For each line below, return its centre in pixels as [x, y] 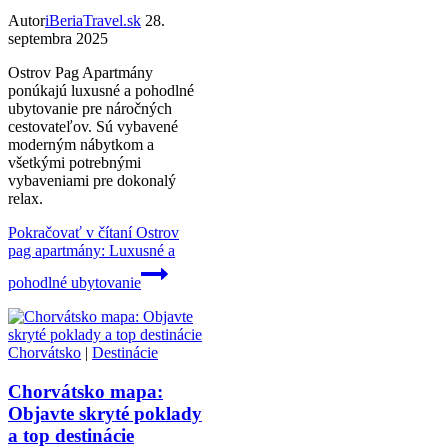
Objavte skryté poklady [105, 413]
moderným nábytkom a [81, 144]
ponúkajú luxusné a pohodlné [101, 90]
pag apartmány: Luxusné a [91, 250]
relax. [25, 198]
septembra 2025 [58, 38]
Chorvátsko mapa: [85, 391]
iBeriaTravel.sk [93, 20]
